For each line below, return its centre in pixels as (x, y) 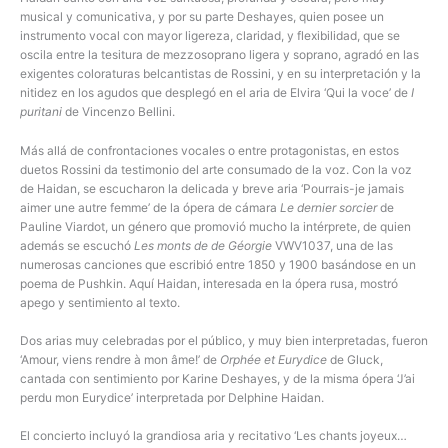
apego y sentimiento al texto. (101, 302)
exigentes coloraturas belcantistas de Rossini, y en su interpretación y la (220, 74)
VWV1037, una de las (334, 245)
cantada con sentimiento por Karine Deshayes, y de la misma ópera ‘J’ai (217, 378)
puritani (41, 112)
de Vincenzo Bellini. (120, 112)
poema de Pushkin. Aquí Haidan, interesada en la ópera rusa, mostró (209, 283)
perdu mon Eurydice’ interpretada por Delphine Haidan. (173, 397)
